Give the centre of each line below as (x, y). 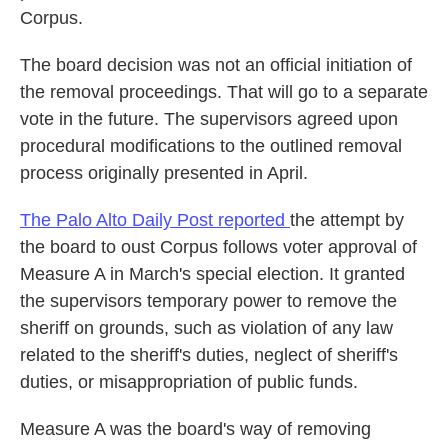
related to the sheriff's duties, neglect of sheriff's (209, 354)
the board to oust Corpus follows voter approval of (218, 246)
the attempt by (347, 219)
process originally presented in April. (164, 172)
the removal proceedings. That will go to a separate (224, 91)
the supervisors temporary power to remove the (208, 300)
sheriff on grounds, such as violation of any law (206, 327)
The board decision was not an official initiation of (216, 64)
